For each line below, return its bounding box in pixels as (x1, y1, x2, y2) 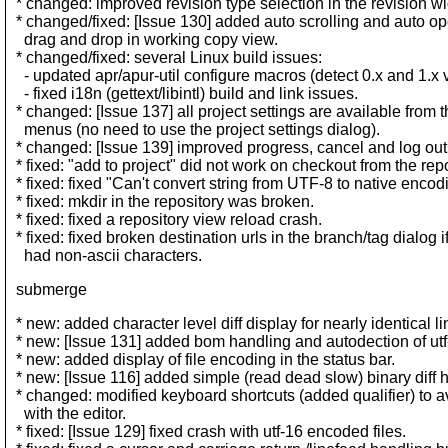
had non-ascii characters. (8, 247, 202, 264)
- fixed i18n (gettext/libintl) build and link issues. (8, 85, 358, 102)
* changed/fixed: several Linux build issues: (8, 49, 322, 66)
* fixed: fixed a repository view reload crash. (8, 211, 322, 228)
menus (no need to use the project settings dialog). (8, 121, 380, 138)
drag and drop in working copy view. (8, 31, 278, 48)
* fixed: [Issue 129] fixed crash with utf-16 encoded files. (8, 423, 406, 440)
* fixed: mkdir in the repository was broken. (8, 193, 314, 210)
